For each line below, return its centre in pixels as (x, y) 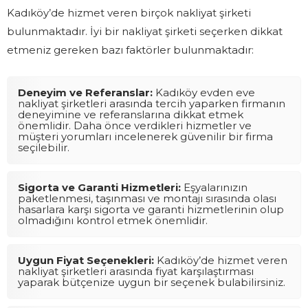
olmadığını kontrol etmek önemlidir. (113, 220)
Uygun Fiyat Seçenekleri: (86, 260)
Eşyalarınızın (214, 187)
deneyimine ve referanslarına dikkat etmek (131, 114)
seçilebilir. (44, 147)
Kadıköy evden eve (204, 92)
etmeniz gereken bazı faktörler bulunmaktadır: (130, 49)
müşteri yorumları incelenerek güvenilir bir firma (145, 136)
